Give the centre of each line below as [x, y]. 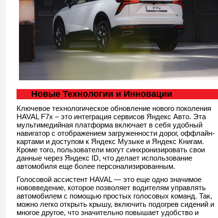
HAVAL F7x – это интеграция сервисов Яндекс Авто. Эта [111, 116]
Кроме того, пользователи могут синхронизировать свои [111, 149]
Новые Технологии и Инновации [102, 94]
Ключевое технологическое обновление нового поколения [114, 108]
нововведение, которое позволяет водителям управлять [111, 187]
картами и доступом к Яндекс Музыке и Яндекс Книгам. [110, 141]
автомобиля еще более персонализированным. [96, 166]
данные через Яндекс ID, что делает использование [104, 158]
